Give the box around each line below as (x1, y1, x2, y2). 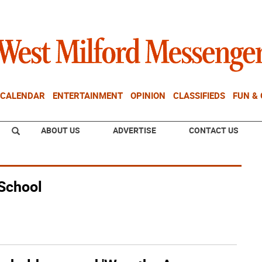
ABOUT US (41, 125, 80, 136)
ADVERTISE (113, 125, 156, 136)
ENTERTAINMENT (53, 89, 123, 101)
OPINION (130, 89, 166, 101)
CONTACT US (189, 125, 239, 136)
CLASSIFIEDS (173, 89, 225, 101)
